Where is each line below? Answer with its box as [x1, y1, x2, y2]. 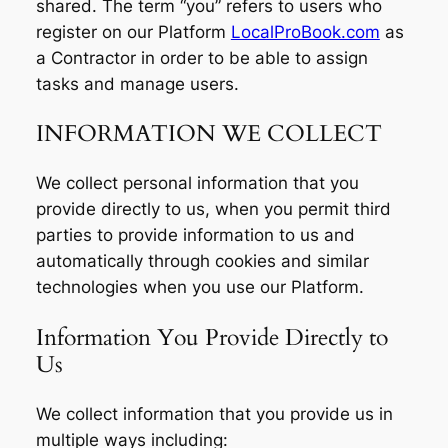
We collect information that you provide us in [35, 403, 393, 424]
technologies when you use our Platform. [35, 277, 364, 298]
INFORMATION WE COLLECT [35, 118, 382, 150]
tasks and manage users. [35, 73, 239, 94]
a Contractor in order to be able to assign [35, 47, 368, 68]
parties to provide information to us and [35, 225, 355, 246]
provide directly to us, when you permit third [35, 199, 391, 220]
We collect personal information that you [35, 173, 359, 194]
